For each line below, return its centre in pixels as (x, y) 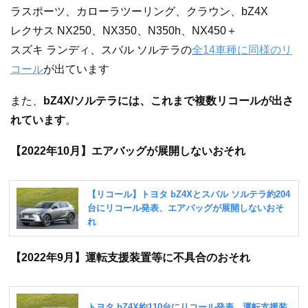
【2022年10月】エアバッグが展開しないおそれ (128, 151)
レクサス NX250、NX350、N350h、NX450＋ (124, 30)
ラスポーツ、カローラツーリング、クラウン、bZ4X (139, 11)
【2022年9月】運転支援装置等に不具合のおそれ (130, 257)
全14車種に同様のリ (242, 49)
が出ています (76, 69)
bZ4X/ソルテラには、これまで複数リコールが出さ (168, 100)
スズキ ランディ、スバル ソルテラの (101, 49)
